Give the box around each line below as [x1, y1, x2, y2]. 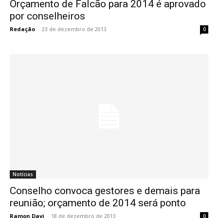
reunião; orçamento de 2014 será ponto [10, 197, 186, 209]
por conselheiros [10, 10, 85, 22]
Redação [10, 25, 35, 33]
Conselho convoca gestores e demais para [10, 184, 200, 197]
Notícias [13, 170, 33, 178]
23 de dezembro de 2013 [42, 25, 107, 33]
